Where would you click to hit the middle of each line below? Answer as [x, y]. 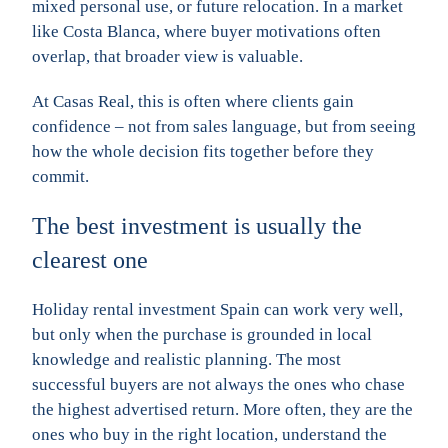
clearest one [90, 259]
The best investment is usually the [197, 225]
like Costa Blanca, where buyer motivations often [206, 31]
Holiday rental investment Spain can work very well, [217, 309]
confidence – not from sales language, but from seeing [224, 126]
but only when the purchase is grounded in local [202, 334]
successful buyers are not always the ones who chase [218, 384]
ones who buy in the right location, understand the [209, 434]
